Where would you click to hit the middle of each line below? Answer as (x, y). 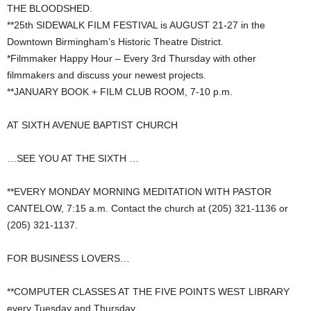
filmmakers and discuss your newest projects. (107, 75)
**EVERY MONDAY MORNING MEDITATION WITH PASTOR (139, 192)
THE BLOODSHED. (50, 9)
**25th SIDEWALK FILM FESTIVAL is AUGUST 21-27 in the (136, 25)
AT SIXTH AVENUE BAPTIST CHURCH (92, 125)
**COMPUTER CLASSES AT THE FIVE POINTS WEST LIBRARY (148, 292)
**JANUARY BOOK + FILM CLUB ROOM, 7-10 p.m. (120, 92)
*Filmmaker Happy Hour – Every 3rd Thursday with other (132, 59)
